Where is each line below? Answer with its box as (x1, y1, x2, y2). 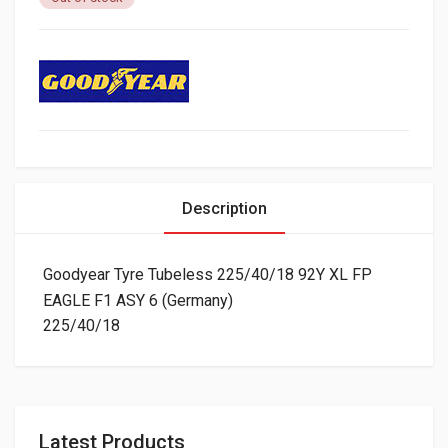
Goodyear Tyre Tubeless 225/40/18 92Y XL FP (43, 265, 372, 285)
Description (181, 199, 267, 219)
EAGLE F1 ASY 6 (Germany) (43, 291, 233, 311)
